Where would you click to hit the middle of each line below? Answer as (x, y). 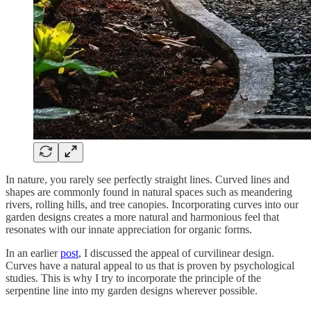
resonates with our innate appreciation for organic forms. (129, 229)
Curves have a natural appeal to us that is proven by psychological (150, 265)
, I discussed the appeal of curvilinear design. (176, 253)
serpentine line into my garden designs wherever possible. (132, 290)
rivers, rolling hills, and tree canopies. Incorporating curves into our (152, 204)
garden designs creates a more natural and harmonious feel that (142, 217)
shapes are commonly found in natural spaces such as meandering (149, 192)
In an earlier (33, 253)
